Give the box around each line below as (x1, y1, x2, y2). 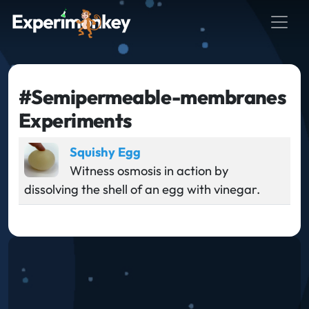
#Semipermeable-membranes (19, 83, 287, 109)
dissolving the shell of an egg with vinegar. (24, 181, 260, 197)
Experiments (19, 107, 132, 132)
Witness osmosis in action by (70, 162, 228, 179)
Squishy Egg (70, 143, 141, 160)
